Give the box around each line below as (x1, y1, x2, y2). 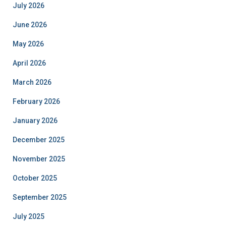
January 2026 (13, 116, 58, 125)
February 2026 (13, 97, 60, 105)
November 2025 (13, 154, 65, 163)
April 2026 (13, 59, 46, 67)
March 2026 (13, 78, 51, 86)
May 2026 (13, 39, 44, 48)
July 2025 (13, 212, 44, 220)
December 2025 (13, 135, 65, 144)
